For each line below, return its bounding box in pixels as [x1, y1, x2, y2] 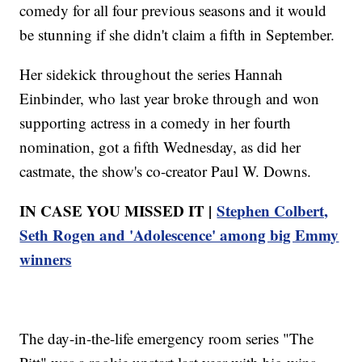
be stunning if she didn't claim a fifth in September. [19, 23, 335, 44]
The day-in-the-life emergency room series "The [19, 327, 314, 348]
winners [19, 247, 72, 270]
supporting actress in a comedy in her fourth [19, 112, 292, 133]
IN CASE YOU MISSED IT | [19, 199, 217, 221]
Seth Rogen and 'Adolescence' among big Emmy [19, 223, 339, 246]
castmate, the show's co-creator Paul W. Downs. [19, 160, 312, 181]
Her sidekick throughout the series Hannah [19, 63, 284, 84]
